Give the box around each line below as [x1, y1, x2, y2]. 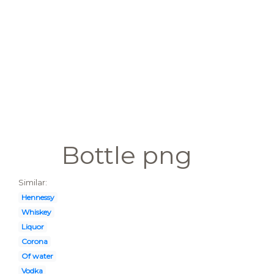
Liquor [21, 222, 44, 231]
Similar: [18, 178, 47, 187]
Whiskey [21, 207, 51, 217]
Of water [21, 251, 53, 261]
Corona [21, 237, 48, 246]
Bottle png [61, 140, 192, 170]
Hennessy [21, 193, 54, 202]
